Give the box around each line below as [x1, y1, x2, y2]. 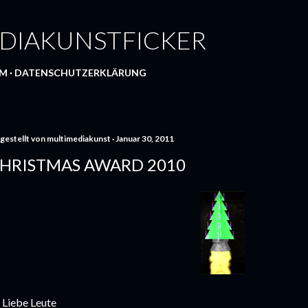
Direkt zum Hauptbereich [75, 9, 233, 25]
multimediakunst [47, 133, 111, 144]
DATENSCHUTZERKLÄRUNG [14, 67, 146, 78]
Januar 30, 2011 [115, 133, 174, 144]
